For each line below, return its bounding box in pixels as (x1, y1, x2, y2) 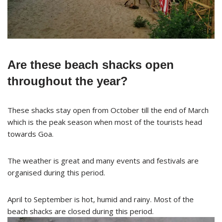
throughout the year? (7, 74, 128, 88)
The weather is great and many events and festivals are (7, 156, 199, 166)
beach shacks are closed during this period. (7, 206, 154, 217)
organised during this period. (7, 167, 105, 178)
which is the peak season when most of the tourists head (7, 117, 202, 127)
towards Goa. (7, 129, 54, 139)
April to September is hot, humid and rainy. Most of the (7, 194, 194, 205)
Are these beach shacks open (7, 58, 174, 72)
